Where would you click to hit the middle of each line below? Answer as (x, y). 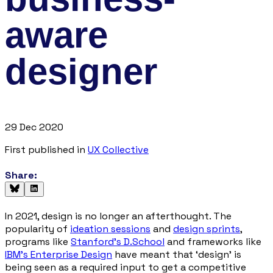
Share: (21, 175)
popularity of (37, 229)
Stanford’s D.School (118, 242)
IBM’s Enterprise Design (58, 255)
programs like (38, 242)
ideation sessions (110, 229)
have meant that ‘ (155, 255)
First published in (45, 149)
